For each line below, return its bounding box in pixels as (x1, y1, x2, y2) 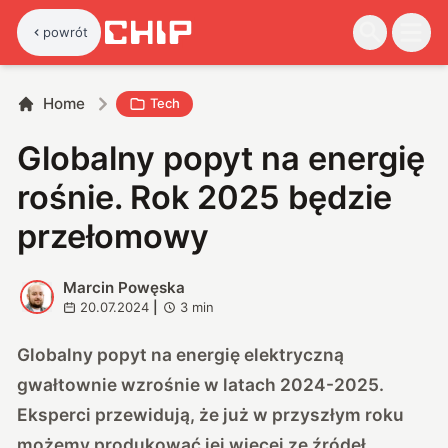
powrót (43, 23, 89, 40)
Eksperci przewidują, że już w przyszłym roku (17, 403, 405, 425)
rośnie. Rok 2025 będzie (17, 177, 393, 217)
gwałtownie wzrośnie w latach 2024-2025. (17, 373, 385, 395)
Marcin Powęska (62, 277, 185, 297)
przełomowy (17, 216, 210, 256)
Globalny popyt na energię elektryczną (17, 343, 345, 365)
